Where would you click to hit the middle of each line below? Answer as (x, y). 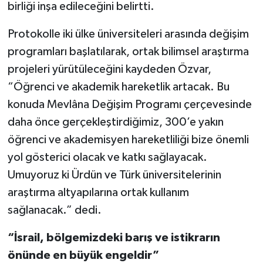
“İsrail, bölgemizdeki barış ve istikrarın (114, 237)
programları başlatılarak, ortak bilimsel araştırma (128, 51)
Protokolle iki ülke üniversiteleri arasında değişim (128, 34)
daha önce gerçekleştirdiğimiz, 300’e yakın (115, 122)
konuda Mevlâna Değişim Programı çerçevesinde (129, 104)
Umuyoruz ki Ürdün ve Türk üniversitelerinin (114, 175)
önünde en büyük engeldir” (83, 255)
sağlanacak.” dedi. (54, 210)
